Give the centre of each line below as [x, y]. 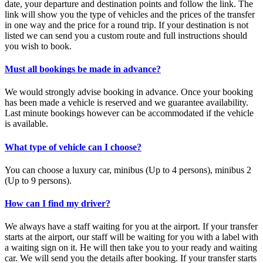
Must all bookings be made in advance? [83, 69]
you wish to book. [38, 46]
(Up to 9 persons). [38, 180]
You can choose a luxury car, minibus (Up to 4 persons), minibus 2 [128, 170]
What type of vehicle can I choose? [73, 147]
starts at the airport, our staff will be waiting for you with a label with [131, 237]
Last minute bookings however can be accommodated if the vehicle [129, 113]
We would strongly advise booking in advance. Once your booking [129, 92]
